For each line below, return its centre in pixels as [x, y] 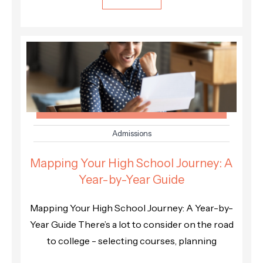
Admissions [131, 133]
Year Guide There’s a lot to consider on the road [131, 224]
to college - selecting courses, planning [131, 240]
